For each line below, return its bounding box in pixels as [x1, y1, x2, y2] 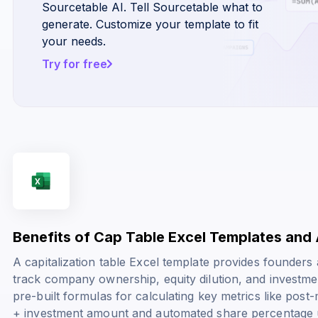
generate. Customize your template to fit [42, 16, 258, 31]
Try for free [42, 56, 107, 71]
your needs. [42, 33, 106, 48]
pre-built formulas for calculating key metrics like [13, 288, 286, 303]
